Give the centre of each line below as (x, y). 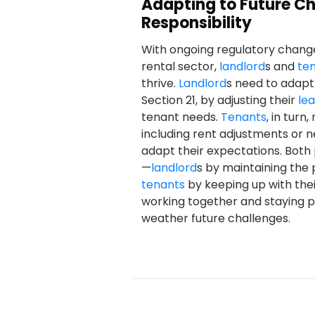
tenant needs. (181, 117)
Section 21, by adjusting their (219, 100)
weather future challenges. (216, 218)
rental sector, (180, 66)
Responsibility (196, 23)
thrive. (160, 83)
